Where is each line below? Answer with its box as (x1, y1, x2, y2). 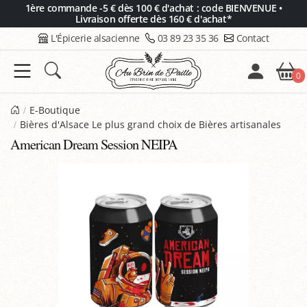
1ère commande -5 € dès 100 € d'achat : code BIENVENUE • (25, 1, 282, 14)
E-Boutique (29, 103, 80, 116)
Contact (236, 32, 269, 45)
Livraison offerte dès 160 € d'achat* (75, 12, 232, 25)
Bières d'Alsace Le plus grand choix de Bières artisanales (20, 118, 281, 131)
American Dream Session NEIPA (10, 135, 177, 153)
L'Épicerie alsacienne (51, 32, 140, 45)
